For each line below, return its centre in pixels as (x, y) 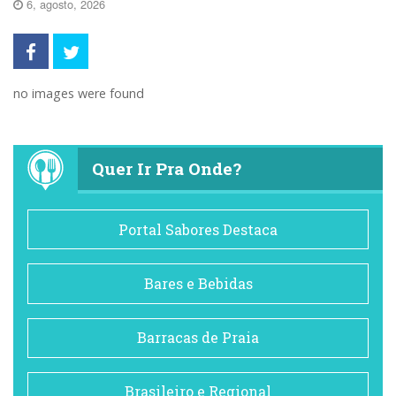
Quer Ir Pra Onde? (166, 168)
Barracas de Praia (198, 338)
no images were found (79, 94)
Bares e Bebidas (198, 283)
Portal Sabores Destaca (198, 229)
